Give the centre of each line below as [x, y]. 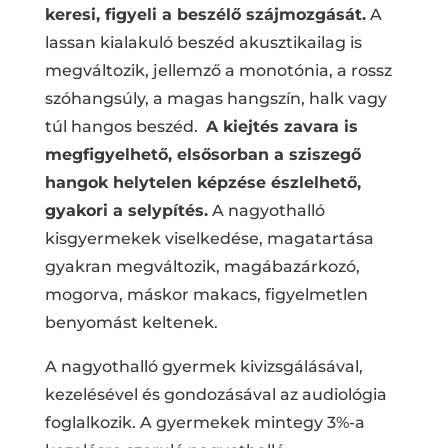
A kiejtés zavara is [281, 126]
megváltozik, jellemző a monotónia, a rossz [218, 70]
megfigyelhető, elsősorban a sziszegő [202, 154]
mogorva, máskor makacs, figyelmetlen [206, 294]
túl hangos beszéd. [125, 126]
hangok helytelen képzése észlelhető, [202, 182]
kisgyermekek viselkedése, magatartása [209, 238]
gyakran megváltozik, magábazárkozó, [202, 266]
